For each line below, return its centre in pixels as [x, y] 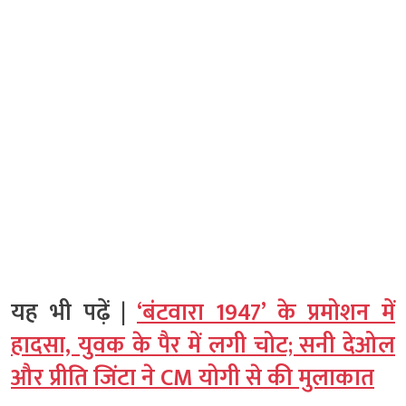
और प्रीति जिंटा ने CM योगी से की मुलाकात [193, 378]
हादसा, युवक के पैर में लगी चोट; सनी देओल [203, 345]
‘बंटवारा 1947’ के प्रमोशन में [266, 313]
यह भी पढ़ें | [74, 313]
